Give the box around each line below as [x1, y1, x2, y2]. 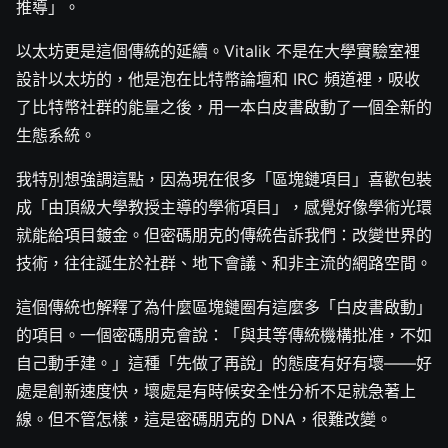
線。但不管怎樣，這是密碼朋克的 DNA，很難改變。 [16, 409, 392, 430]
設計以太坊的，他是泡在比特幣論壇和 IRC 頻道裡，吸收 [16, 69, 420, 90]
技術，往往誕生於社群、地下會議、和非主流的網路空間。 [16, 253, 432, 274]
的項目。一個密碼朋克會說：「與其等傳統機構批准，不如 [16, 325, 432, 346]
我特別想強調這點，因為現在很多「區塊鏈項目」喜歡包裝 [16, 169, 432, 190]
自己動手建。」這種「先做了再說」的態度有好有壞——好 [16, 353, 432, 374]
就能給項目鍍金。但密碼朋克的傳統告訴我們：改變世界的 [16, 225, 432, 246]
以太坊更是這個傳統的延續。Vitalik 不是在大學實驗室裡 [16, 41, 420, 62]
